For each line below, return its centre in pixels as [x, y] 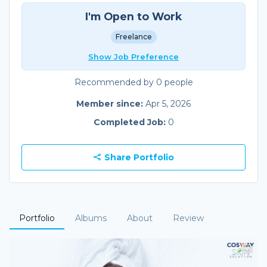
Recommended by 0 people [133, 82]
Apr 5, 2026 [168, 103]
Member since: [111, 103]
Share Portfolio [138, 157]
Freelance [133, 36]
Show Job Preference [133, 57]
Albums [91, 218]
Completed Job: [131, 122]
